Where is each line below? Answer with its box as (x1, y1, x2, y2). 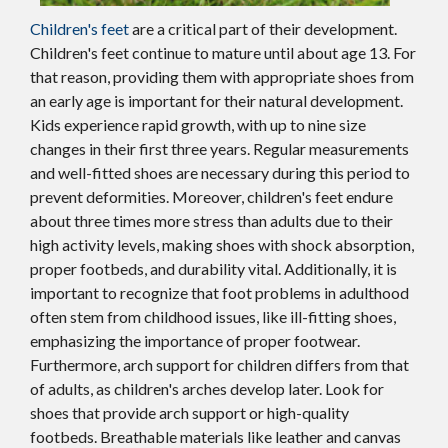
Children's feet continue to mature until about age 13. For (30, 42, 416, 62)
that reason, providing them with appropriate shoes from (30, 66, 414, 86)
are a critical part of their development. (129, 18, 397, 38)
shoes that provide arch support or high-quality (30, 402, 349, 422)
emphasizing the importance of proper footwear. (30, 330, 360, 350)
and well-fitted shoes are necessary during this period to (30, 162, 410, 182)
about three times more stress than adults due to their (30, 210, 393, 230)
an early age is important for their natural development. (30, 90, 403, 110)
